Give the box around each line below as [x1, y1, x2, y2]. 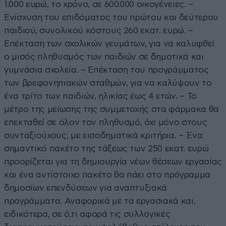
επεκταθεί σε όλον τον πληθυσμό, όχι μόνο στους [4, 118, 207, 127]
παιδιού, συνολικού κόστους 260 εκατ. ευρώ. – [4, 26, 194, 35]
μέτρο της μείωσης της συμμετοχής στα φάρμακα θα [4, 104, 219, 114]
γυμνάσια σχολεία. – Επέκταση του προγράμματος [4, 65, 209, 74]
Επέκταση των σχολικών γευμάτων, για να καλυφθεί [4, 39, 215, 48]
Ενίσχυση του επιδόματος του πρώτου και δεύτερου [4, 13, 219, 22]
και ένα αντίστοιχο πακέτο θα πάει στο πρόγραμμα [4, 170, 211, 179]
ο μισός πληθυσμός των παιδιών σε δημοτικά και [4, 52, 204, 61]
